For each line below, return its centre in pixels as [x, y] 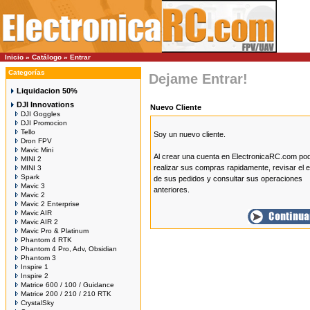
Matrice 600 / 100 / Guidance [67, 285]
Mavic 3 [33, 186]
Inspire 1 [35, 267]
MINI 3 [31, 168]
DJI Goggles [40, 114]
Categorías [27, 72]
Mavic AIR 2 [39, 222]
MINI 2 [31, 159]
